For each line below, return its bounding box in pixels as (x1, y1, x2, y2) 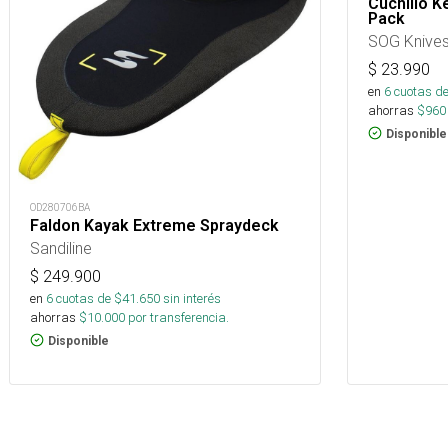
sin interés (163, 289, 221, 307)
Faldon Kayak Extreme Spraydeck (30, 215, 279, 235)
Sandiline (30, 237, 92, 258)
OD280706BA (30, 200, 90, 214)
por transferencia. (125, 308, 229, 326)
